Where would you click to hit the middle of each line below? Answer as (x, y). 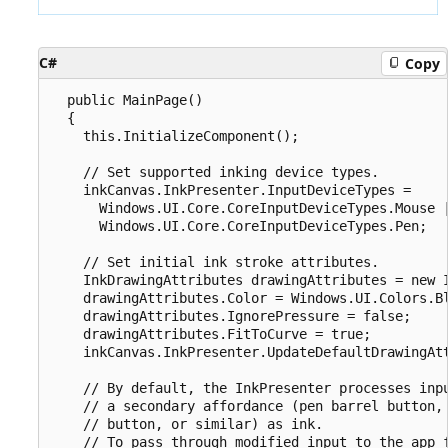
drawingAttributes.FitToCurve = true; (211, 334)
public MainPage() (127, 100)
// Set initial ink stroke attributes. (215, 262)
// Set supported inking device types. (215, 172)
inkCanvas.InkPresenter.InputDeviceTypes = (231, 190)
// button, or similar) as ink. (187, 424)
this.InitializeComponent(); (175, 136)
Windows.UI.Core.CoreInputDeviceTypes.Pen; (239, 226)
